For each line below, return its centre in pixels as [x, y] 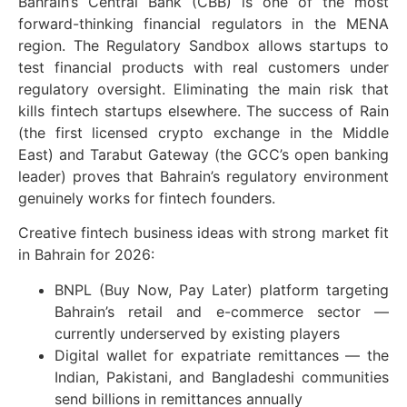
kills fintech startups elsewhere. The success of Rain [203, 110]
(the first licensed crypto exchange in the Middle [203, 132]
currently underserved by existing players [197, 333]
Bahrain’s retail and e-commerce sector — [222, 311]
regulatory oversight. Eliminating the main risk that [203, 89]
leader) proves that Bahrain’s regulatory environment [203, 176]
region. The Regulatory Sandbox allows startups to [203, 45]
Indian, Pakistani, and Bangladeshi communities [222, 377]
